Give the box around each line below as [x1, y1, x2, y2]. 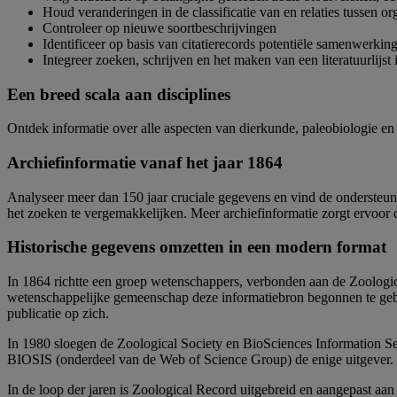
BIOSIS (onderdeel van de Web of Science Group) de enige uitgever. [7, 352, 393, 368]
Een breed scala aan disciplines [7, 84, 230, 104]
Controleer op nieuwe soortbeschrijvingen [43, 19, 276, 35]
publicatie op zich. [7, 306, 109, 322]
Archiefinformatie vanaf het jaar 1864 [7, 152, 283, 172]
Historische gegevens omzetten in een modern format [7, 237, 386, 257]
